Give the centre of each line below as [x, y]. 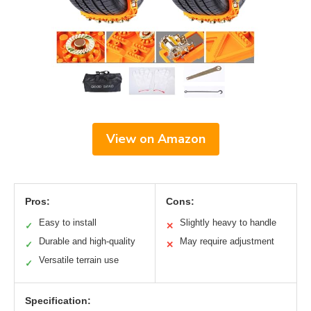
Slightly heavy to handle [228, 223]
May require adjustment [227, 242]
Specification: [58, 301]
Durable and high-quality [87, 242]
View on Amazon [155, 139]
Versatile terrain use [79, 260]
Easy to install [68, 223]
